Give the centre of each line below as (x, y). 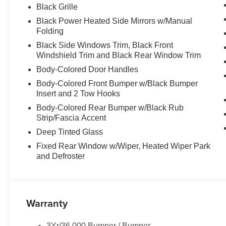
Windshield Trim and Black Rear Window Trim (119, 55)
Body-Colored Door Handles (88, 70)
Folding (50, 31)
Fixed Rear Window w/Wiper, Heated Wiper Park (124, 146)
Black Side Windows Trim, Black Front (105, 45)
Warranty (47, 203)
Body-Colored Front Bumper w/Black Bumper (117, 84)
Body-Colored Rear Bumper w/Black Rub (110, 108)
